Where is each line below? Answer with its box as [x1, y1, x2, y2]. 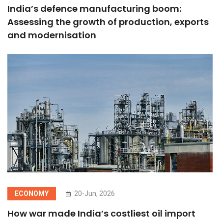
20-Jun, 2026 [73, 190, 115, 198]
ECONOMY [15, 190, 49, 198]
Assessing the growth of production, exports [7, 15, 209, 28]
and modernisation [7, 28, 96, 41]
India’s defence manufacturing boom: [7, 2, 181, 15]
